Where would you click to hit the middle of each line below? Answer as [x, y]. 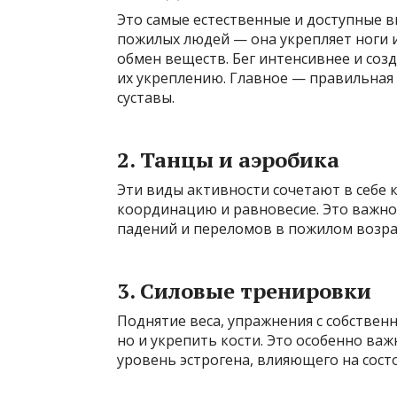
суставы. [146, 98]
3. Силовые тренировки [244, 291]
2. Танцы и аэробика [228, 160]
